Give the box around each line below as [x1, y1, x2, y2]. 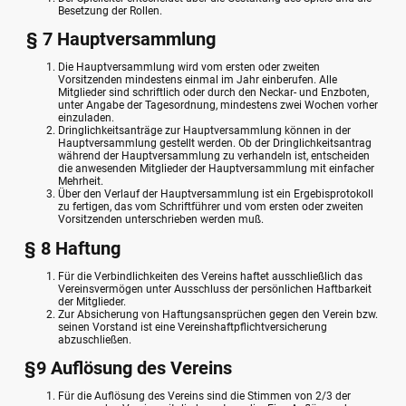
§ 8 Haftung [24, 237, 121, 259]
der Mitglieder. [58, 295, 126, 308]
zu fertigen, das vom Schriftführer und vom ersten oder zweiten [58, 200, 363, 214]
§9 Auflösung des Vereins [24, 357, 232, 380]
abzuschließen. [58, 333, 131, 346]
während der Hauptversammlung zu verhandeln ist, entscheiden [58, 150, 370, 163]
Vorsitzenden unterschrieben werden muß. [58, 213, 264, 227]
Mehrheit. [58, 175, 103, 188]
